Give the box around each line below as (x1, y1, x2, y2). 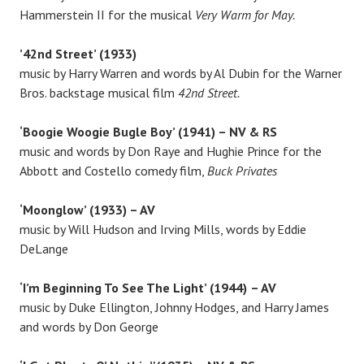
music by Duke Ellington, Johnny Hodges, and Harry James (19, 298, 329, 315)
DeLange (19, 240, 68, 257)
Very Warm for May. (195, 6, 295, 23)
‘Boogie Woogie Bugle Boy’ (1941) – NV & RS (19, 123, 277, 140)
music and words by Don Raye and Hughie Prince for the (19, 142, 322, 159)
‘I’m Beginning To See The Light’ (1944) (19, 279, 247, 296)
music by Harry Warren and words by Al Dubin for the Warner (19, 64, 342, 81)
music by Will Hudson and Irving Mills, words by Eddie (19, 220, 306, 237)
